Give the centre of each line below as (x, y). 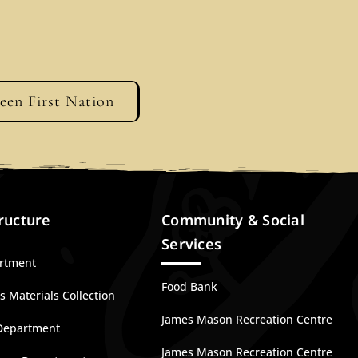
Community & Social (233, 220)
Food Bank (190, 286)
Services (192, 244)
